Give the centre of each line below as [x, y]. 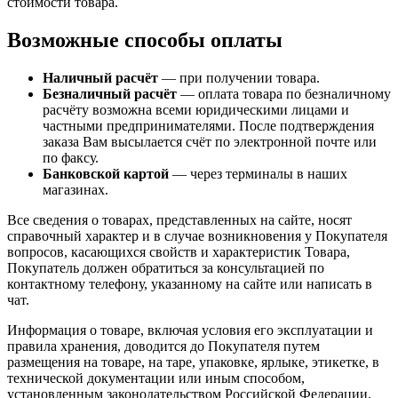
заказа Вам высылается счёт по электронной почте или [210, 142]
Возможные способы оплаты [145, 40]
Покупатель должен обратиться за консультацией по [166, 268]
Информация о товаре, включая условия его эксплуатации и [190, 330]
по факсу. [71, 158]
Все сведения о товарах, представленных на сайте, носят [179, 220]
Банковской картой [106, 174]
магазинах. [76, 190]
